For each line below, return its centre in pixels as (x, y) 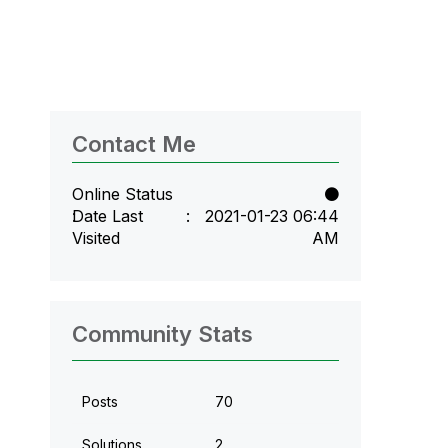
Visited (95, 237)
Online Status (122, 193)
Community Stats (162, 333)
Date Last (107, 215)
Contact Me (133, 143)
